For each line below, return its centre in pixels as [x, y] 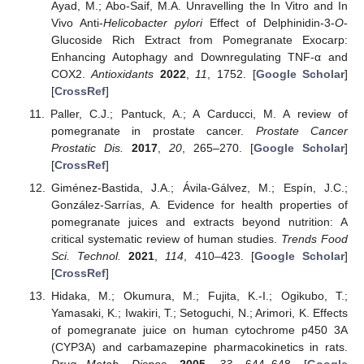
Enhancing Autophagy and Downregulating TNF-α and [199, 57]
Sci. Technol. [86, 256]
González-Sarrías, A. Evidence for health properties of [199, 205]
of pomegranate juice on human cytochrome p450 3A [199, 330]
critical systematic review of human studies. [166, 239]
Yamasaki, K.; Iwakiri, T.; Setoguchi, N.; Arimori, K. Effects [199, 313]
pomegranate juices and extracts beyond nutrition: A [199, 222]
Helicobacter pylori [152, 23]
